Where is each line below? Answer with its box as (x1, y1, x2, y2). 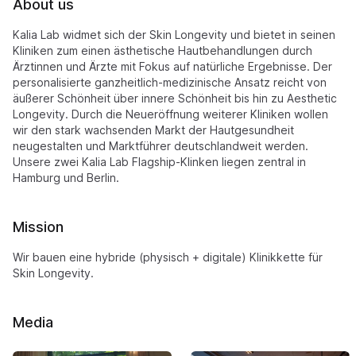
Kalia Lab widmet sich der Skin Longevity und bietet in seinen (13, 28, 335, 41)
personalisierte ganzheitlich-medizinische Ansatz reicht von (13, 75, 327, 89)
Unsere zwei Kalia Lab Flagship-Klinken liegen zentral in (13, 155, 306, 168)
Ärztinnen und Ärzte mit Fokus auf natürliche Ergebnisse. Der (13, 60, 332, 73)
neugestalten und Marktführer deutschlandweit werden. (13, 139, 308, 153)
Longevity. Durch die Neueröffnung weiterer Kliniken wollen (13, 107, 328, 121)
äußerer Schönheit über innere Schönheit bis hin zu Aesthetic (13, 91, 337, 105)
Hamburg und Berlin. (13, 171, 119, 184)
